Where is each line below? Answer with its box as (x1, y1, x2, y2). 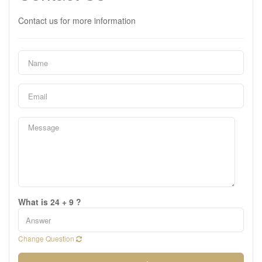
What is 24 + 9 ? (18, 196, 81, 208)
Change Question (18, 233, 76, 243)
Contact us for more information (18, 15, 136, 26)
